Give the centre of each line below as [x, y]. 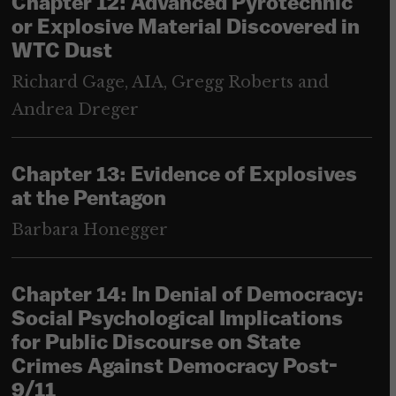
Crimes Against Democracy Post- [174, 368]
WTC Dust [61, 53]
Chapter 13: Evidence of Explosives [184, 176]
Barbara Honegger [89, 230]
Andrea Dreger [75, 110]
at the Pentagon [88, 200]
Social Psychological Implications [177, 320]
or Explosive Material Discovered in [185, 29]
